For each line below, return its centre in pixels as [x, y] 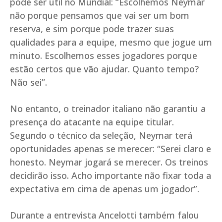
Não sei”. [28, 82]
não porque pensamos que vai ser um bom [100, 15]
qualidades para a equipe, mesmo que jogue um [111, 42]
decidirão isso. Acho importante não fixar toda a [111, 175]
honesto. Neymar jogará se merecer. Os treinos [109, 162]
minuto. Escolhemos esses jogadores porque [104, 55]
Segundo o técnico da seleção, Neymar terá [101, 135]
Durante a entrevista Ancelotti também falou [105, 215]
